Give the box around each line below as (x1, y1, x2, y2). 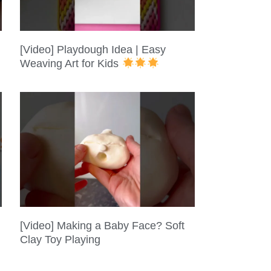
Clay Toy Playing (20, 233, 101, 246)
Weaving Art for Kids (20, 57, 122, 70)
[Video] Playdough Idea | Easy (20, 43, 166, 56)
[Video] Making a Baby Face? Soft (20, 220, 185, 232)
